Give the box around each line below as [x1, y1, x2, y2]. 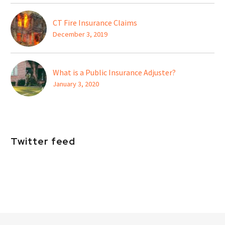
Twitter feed [11, 135, 76, 148]
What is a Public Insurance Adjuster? [53, 67, 176, 77]
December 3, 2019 [53, 29, 107, 39]
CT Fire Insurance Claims [53, 17, 137, 28]
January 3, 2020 [53, 79, 99, 88]
